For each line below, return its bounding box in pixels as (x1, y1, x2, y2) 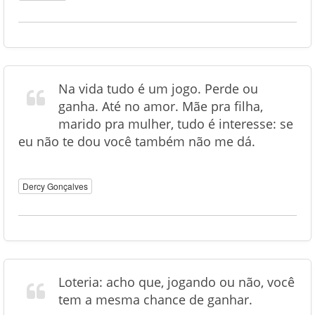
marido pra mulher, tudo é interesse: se (58, 115, 293, 132)
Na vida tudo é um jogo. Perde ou (58, 80, 258, 97)
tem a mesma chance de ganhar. (58, 291, 252, 308)
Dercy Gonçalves (22, 180, 88, 192)
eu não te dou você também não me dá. (18, 133, 255, 150)
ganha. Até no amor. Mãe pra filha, (58, 98, 263, 115)
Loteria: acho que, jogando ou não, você (58, 274, 295, 290)
